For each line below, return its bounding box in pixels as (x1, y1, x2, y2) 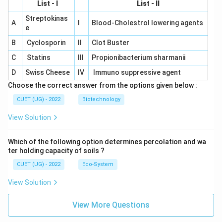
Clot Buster (91, 39, 131, 47)
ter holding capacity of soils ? (8, 147, 105, 155)
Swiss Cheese (25, 68, 70, 76)
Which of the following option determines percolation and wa (8, 138, 206, 146)
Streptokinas (25, 14, 68, 22)
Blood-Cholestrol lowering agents (91, 19, 205, 27)
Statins (25, 54, 51, 61)
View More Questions (72, 200, 150, 210)
